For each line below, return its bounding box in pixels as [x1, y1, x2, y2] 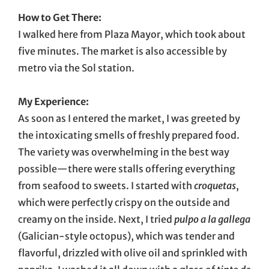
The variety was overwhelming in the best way [18, 145, 229, 158]
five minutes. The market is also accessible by [18, 44, 227, 57]
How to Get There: [18, 11, 101, 23]
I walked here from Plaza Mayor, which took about [18, 28, 246, 40]
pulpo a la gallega [174, 213, 250, 225]
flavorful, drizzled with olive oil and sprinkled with [18, 246, 247, 259]
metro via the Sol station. [18, 61, 134, 74]
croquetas [194, 179, 236, 192]
